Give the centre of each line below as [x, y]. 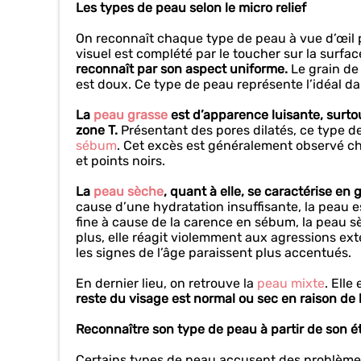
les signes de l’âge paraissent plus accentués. [215, 253]
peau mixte [291, 283]
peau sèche [129, 191]
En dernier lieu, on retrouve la [166, 283]
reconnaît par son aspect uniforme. [183, 69]
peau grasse [131, 115]
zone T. [97, 130]
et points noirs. [125, 161]
